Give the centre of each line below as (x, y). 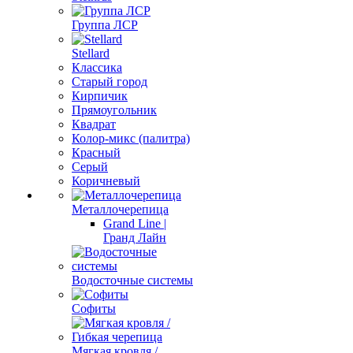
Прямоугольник (114, 110)
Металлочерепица (120, 209)
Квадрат (94, 124)
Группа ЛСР (105, 25)
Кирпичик (100, 96)
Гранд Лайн (135, 238)
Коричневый (106, 181)
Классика (97, 67)
